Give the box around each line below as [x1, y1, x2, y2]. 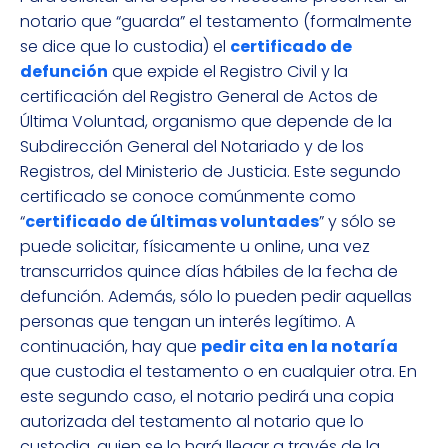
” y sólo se [319, 210, 396, 234]
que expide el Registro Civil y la [108, 60, 348, 84]
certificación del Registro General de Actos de [20, 85, 378, 109]
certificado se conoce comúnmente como [20, 185, 356, 209]
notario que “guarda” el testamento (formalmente [20, 10, 412, 34]
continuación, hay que [20, 335, 201, 359]
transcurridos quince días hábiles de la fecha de [20, 260, 398, 284]
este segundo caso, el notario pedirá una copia [20, 385, 394, 409]
